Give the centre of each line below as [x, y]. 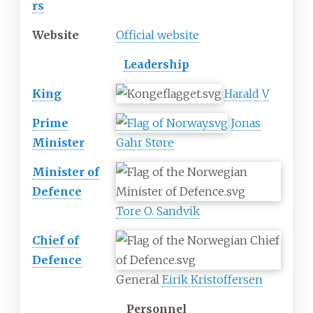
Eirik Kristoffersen [212, 280]
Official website [158, 35]
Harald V [247, 94]
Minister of [66, 172]
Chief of [56, 241]
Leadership [156, 65]
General [139, 280]
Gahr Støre [145, 143]
